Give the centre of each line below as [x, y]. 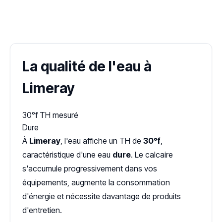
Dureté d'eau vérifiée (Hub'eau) [111, 23]
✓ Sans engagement [98, 11]
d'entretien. [42, 210]
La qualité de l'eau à [87, 66]
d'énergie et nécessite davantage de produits [102, 196]
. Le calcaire [152, 155]
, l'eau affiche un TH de [102, 141]
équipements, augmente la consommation [96, 182]
